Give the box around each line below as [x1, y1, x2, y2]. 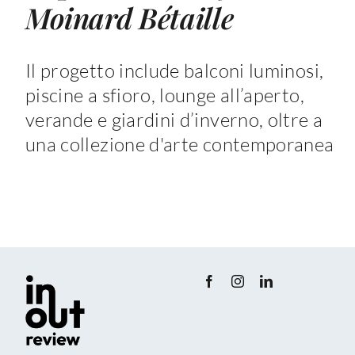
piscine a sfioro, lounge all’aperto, [25, 83, 304, 108]
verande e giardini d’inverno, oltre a [25, 108, 323, 132]
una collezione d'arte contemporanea [25, 132, 334, 157]
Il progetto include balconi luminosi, [25, 59, 324, 83]
